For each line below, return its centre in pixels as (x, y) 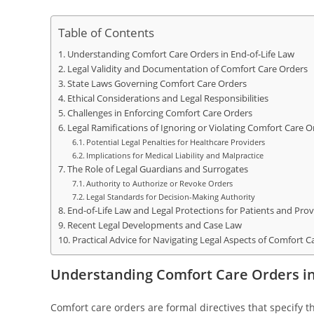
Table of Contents (106, 33)
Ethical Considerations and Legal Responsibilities (168, 98)
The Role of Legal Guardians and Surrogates (157, 169)
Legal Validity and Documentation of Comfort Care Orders (187, 69)
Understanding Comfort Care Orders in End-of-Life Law (180, 54)
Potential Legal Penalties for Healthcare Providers (176, 142)
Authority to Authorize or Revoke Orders (160, 183)
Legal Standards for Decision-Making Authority (171, 197)
